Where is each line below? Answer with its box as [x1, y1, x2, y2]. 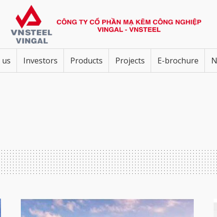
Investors [23, 55, 58, 66]
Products [70, 55, 103, 66]
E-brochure [157, 55, 199, 66]
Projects [115, 55, 145, 66]
